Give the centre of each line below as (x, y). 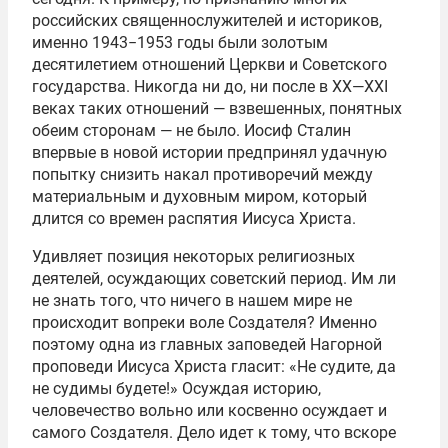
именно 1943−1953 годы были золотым (180, 42)
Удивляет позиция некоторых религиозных (193, 256)
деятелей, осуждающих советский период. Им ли (214, 278)
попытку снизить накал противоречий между (202, 174)
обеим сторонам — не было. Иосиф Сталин (191, 130)
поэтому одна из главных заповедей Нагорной (207, 344)
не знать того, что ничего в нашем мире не (192, 300)
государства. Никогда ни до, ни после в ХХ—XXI (210, 86)
